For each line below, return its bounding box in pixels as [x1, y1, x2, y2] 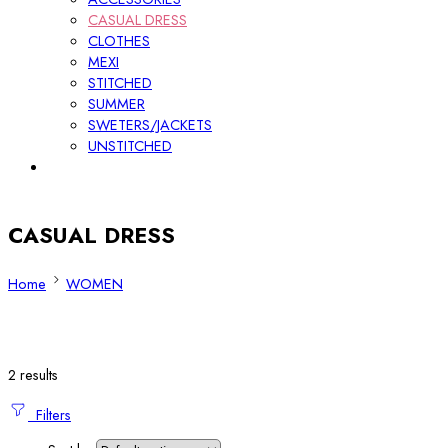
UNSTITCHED [88, 135, 172, 156]
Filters [28, 403, 71, 425]
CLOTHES [88, 30, 150, 51]
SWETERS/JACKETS [88, 114, 212, 135]
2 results [8, 364, 58, 386]
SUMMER [88, 93, 145, 114]
